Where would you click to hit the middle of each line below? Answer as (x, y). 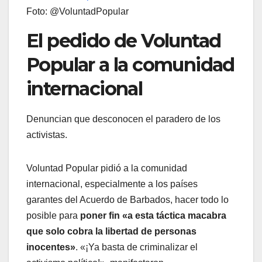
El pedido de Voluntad (124, 41)
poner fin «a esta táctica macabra (153, 216)
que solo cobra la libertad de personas (111, 232)
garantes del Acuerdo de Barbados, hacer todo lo (127, 200)
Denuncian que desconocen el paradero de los (123, 119)
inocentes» (51, 247)
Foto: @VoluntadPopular (77, 12)
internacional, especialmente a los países (112, 184)
